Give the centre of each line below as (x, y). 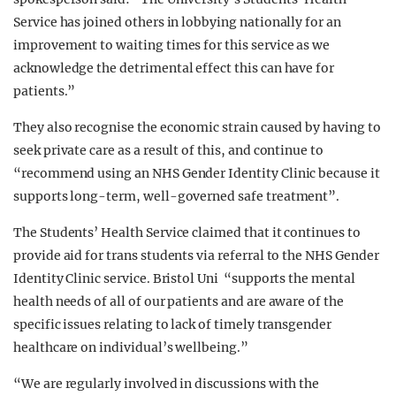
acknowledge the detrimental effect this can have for (174, 68)
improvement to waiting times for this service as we (172, 45)
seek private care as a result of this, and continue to (168, 150)
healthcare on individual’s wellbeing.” (131, 347)
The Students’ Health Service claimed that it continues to (187, 232)
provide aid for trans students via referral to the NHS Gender (196, 255)
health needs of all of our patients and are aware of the (179, 301)
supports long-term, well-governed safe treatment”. (177, 196)
